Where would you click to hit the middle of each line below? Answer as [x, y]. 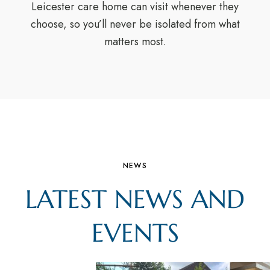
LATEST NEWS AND [135, 199]
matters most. [135, 42]
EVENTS [135, 233]
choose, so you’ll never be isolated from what [135, 24]
